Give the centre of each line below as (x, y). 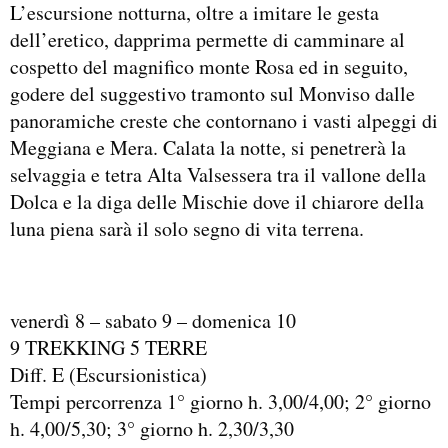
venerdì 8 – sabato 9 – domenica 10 (153, 320)
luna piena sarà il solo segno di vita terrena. (187, 229)
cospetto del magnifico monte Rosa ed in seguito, (209, 67)
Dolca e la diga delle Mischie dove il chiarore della (217, 202)
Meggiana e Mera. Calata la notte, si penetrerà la (208, 148)
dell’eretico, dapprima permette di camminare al (207, 40)
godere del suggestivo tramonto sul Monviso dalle (212, 94)
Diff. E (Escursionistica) (108, 374)
